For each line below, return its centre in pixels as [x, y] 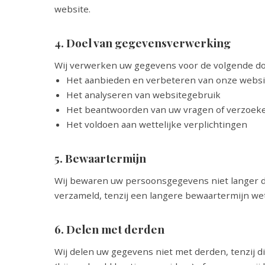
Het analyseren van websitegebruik [143, 95]
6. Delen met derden [109, 229]
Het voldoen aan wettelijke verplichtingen [157, 124]
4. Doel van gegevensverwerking [143, 43]
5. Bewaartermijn [100, 158]
